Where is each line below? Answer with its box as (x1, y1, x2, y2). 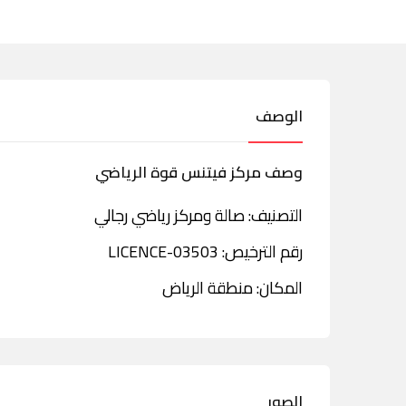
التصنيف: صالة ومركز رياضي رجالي (94, 200, 303, 230)
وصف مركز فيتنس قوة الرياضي (95, 158, 303, 187)
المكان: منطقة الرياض (162, 273, 303, 303)
